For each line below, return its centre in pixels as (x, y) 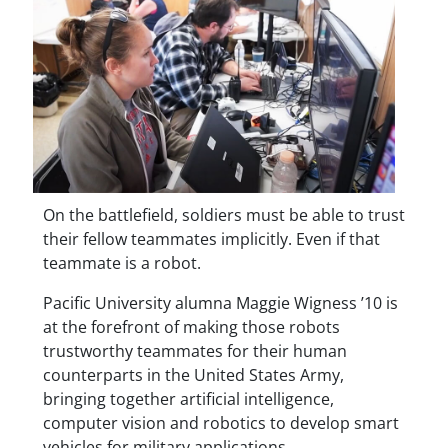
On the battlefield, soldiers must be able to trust (223, 215)
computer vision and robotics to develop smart (220, 423)
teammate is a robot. (121, 263)
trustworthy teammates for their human (194, 351)
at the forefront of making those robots (191, 327)
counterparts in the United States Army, (193, 375)
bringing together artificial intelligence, (188, 399)
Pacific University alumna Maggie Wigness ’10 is (220, 303)
